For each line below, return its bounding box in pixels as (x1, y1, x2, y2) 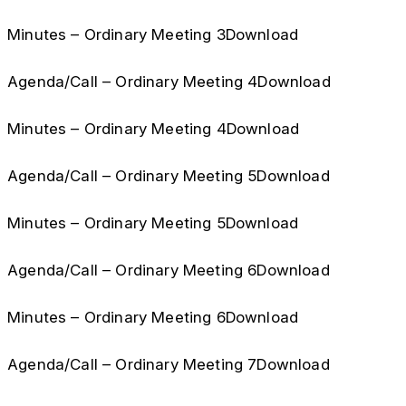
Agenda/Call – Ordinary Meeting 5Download (7, 167, 330, 185)
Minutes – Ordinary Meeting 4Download (7, 120, 300, 138)
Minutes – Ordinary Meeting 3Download (7, 25, 299, 43)
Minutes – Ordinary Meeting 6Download (7, 308, 299, 326)
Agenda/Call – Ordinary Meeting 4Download (7, 72, 331, 91)
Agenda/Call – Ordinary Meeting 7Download (7, 355, 330, 373)
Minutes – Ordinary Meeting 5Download (7, 214, 299, 232)
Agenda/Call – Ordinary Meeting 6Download (7, 261, 330, 279)
